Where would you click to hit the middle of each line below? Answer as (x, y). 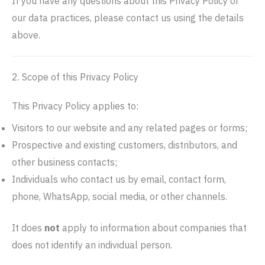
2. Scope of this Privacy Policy (75, 77)
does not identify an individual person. (92, 245)
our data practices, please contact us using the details (128, 18)
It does (28, 228)
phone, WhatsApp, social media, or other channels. (119, 196)
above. (26, 35)
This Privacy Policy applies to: (75, 106)
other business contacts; (64, 162)
